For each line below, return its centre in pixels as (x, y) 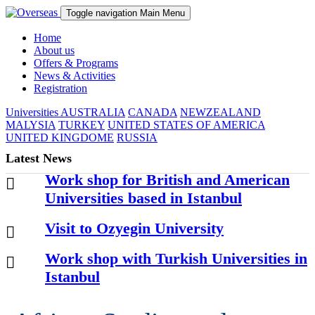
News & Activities (75, 76)
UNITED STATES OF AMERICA (186, 125)
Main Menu (162, 13)
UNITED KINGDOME (60, 137)
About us (54, 50)
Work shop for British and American (167, 179)
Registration (60, 88)
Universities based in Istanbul (143, 198)
